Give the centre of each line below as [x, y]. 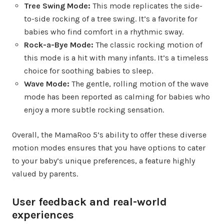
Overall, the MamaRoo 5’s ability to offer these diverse [109, 135]
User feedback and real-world [89, 202]
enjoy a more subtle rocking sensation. [94, 110]
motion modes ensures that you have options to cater [109, 148]
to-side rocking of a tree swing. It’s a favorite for [111, 19]
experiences [43, 215]
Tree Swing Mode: [57, 6]
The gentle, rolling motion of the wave [139, 84]
